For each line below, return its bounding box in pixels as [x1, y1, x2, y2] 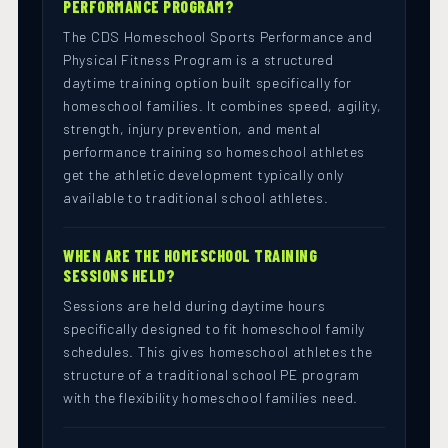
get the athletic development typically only [63, 166, 344, 184]
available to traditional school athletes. [63, 189, 329, 207]
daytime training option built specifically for [63, 74, 353, 92]
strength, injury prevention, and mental [63, 120, 322, 138]
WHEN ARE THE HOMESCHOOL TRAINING [63, 246, 317, 266]
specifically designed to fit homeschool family [63, 320, 366, 338]
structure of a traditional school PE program [63, 366, 360, 384]
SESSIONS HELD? [63, 266, 175, 286]
